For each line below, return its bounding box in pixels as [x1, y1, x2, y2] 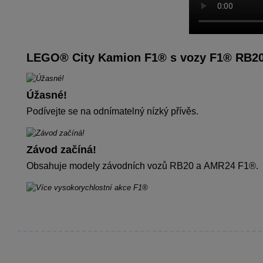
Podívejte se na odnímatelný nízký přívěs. [26, 106, 198, 116]
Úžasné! [26, 89, 67, 101]
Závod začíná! [26, 143, 96, 156]
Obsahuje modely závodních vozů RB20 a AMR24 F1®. [26, 160, 258, 171]
